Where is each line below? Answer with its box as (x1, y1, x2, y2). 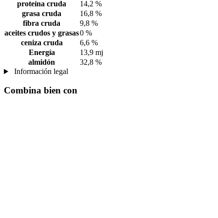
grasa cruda (22, 9, 61, 18)
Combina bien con (4, 85, 77, 95)
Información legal (12, 67, 68, 76)
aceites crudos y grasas (4, 29, 79, 37)
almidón (28, 58, 55, 67)
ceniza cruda (20, 38, 63, 47)
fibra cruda (23, 19, 60, 28)
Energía (28, 48, 55, 57)
